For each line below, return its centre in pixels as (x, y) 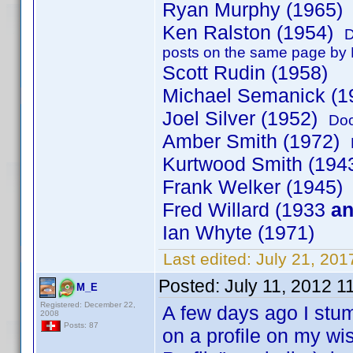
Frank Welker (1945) (253, 187)
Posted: (191, 286)
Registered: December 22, (88, 305)
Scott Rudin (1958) (245, 72)
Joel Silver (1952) (245, 118)
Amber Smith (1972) (256, 141)
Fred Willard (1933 (247, 210)
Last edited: (207, 259)
